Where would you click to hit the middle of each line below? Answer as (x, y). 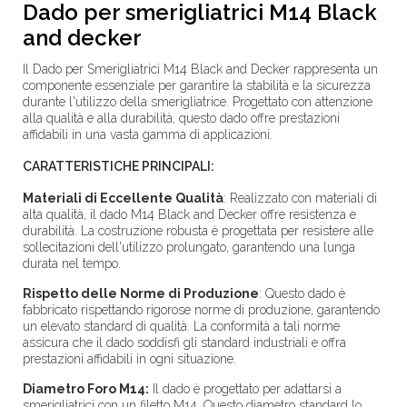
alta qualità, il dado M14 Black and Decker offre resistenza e (189, 214)
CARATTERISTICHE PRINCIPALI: (119, 166)
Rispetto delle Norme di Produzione (141, 293)
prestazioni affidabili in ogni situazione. (129, 359)
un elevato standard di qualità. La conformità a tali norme (181, 326)
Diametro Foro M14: (86, 389)
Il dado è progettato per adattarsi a (245, 389)
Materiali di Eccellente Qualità (123, 198)
